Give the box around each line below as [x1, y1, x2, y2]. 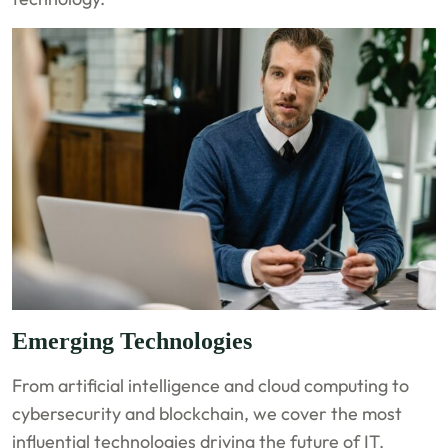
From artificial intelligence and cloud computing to [12, 373, 410, 397]
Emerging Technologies [12, 327, 253, 354]
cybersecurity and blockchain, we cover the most [12, 401, 403, 425]
